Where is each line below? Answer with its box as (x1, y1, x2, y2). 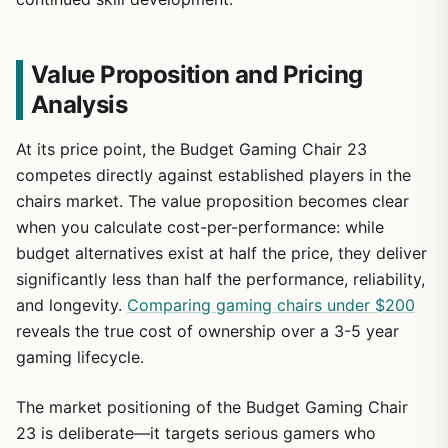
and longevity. (16, 295, 127, 316)
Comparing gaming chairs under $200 (127, 295, 415, 316)
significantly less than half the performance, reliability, (16, 269, 425, 290)
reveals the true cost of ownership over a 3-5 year (16, 321, 399, 342)
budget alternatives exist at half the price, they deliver (16, 243, 427, 264)
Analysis (30, 90, 127, 120)
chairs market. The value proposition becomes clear (16, 191, 409, 212)
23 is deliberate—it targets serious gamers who (16, 423, 376, 444)
